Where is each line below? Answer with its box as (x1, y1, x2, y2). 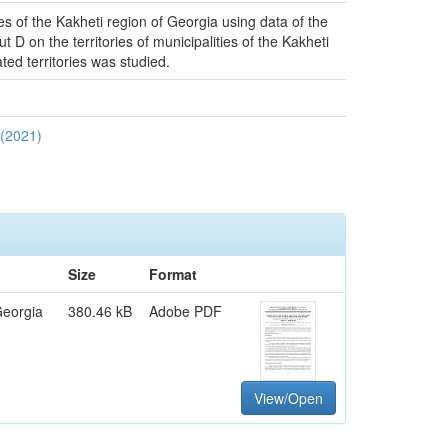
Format (149, 264, 197, 284)
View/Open (253, 388, 323, 408)
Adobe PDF (149, 301, 222, 321)
